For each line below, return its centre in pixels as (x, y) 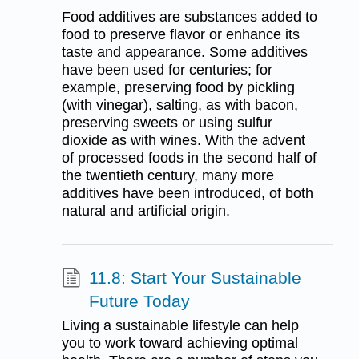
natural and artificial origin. (145, 211)
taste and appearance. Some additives (184, 52)
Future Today (139, 301)
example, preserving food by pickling (178, 88)
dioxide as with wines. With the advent (183, 141)
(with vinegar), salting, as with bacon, (179, 105)
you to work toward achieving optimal (179, 343)
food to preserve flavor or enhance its (180, 35)
